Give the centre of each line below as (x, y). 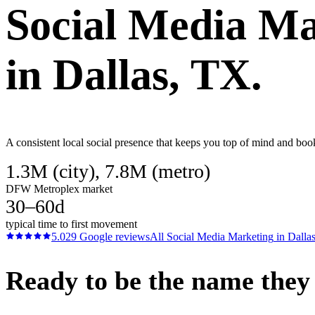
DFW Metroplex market (59, 188)
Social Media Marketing (220, 236)
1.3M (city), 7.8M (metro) (108, 171)
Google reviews (113, 236)
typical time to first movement (71, 224)
